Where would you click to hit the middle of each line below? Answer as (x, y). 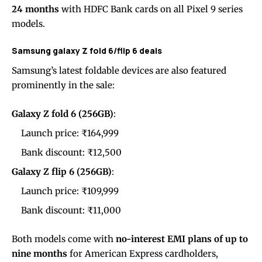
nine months (39, 254)
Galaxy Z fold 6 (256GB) (63, 114)
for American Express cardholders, (143, 254)
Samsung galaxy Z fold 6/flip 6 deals (87, 51)
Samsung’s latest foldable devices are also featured (119, 71)
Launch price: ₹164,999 (70, 133)
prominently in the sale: (63, 85)
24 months (35, 9)
